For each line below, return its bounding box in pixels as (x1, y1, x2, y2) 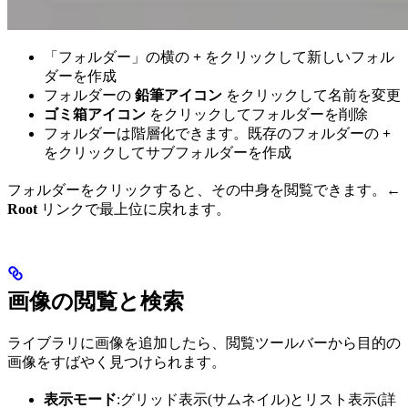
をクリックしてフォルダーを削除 (146, 107, 368, 123)
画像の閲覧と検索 (7, 290, 184, 314)
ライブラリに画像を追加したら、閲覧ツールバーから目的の (7, 335, 401, 352)
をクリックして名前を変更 (222, 87, 401, 104)
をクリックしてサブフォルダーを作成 (44, 145, 291, 161)
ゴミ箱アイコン (44, 107, 146, 123)
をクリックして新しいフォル (201, 49, 394, 66)
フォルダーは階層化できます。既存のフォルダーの (44, 126, 382, 142)
